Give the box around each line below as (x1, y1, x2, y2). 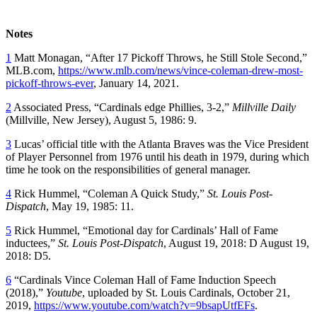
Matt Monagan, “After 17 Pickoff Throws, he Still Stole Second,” (11, 51, 307, 64)
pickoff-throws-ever (6, 76, 93, 89)
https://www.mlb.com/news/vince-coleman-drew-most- (58, 64, 303, 76)
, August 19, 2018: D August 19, (163, 236, 309, 249)
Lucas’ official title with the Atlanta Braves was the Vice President (11, 137, 309, 150)
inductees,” (6, 236, 58, 249)
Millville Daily (232, 100, 296, 113)
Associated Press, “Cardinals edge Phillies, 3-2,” (11, 100, 232, 113)
